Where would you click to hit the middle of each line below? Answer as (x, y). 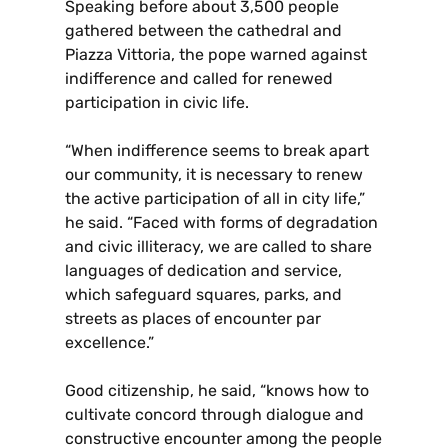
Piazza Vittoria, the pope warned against (216, 55)
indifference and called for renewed (199, 79)
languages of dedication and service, (203, 271)
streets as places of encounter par (193, 319)
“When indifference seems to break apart (217, 151)
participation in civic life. (157, 103)
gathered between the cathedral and (203, 31)
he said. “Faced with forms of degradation (221, 223)
